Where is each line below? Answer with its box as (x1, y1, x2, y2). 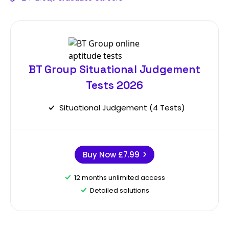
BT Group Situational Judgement (29, 62, 200, 76)
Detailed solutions (89, 185, 149, 195)
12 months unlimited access (74, 172, 165, 182)
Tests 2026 (86, 78, 143, 92)
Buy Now (82, 149, 118, 160)
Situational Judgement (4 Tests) (59, 102, 185, 113)
